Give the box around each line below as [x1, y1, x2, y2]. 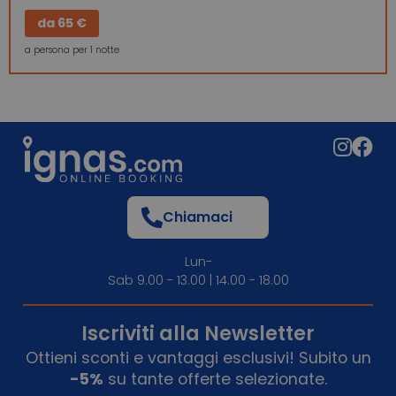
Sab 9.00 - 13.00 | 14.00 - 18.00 [107, 270, 289, 289]
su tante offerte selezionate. [103, 368, 327, 390]
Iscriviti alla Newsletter [81, 318, 315, 347]
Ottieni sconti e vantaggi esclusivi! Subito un [25, 346, 371, 369]
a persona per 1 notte [25, 43, 119, 57]
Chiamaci [163, 206, 232, 227]
